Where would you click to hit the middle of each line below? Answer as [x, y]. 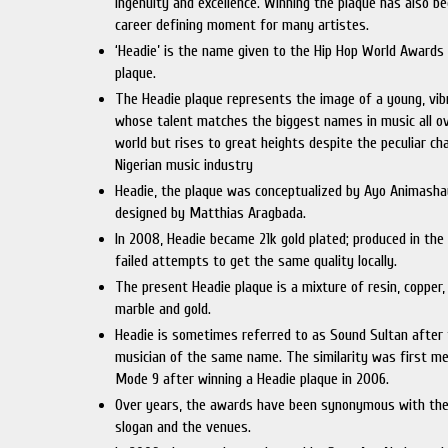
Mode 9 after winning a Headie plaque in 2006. [252, 379]
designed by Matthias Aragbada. [211, 213]
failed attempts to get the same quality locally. [256, 261]
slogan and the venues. [183, 427]
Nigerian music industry [184, 165]
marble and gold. [163, 309]
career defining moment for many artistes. [242, 25]
